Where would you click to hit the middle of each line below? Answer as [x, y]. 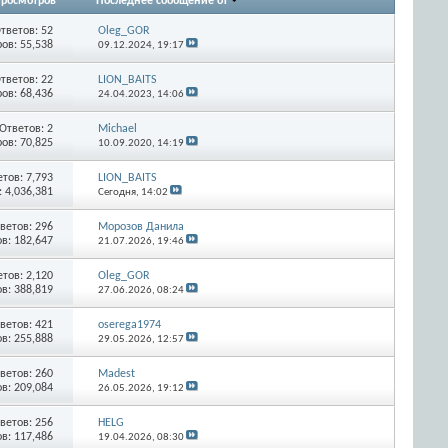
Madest [116, 373]
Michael [117, 128]
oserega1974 [129, 324]
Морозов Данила [140, 226]
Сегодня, [119, 192]
